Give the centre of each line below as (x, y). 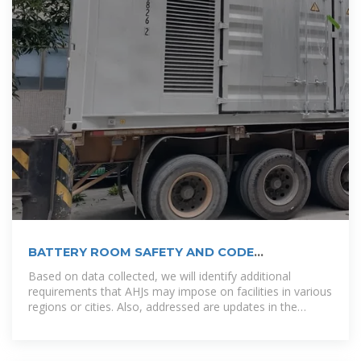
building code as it (75, 322)
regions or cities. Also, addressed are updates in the (163, 306)
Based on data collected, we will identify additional (160, 276)
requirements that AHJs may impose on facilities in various (180, 291)
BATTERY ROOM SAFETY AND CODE (141, 252)
